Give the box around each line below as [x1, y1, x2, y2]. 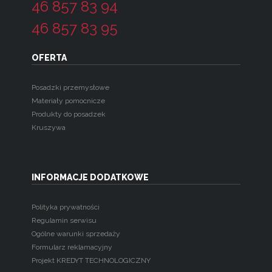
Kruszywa [31, 123, 66, 132]
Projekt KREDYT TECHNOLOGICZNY [31, 256, 151, 265]
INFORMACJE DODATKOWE [31, 172, 149, 183]
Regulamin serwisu [31, 216, 97, 225]
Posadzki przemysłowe [31, 83, 109, 92]
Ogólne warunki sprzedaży [31, 229, 120, 239]
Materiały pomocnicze [31, 97, 105, 106]
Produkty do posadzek [31, 110, 106, 119]
